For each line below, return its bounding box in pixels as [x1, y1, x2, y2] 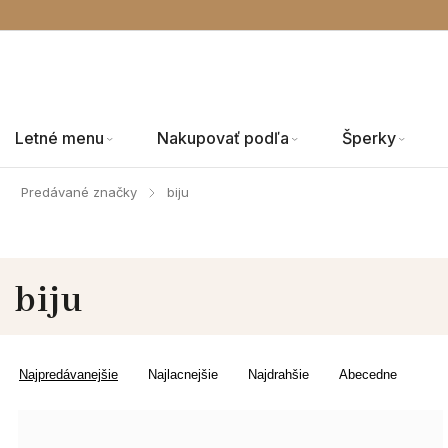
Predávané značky [21, 184, 137, 200]
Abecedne [339, 367, 397, 382]
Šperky [342, 128, 396, 148]
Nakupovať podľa [157, 128, 289, 148]
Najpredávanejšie [19, 367, 118, 382]
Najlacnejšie [148, 367, 218, 382]
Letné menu [15, 128, 104, 148]
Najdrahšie [248, 367, 309, 382]
